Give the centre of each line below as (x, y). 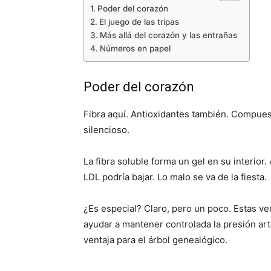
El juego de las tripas (139, 22)
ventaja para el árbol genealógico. (155, 240)
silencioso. (106, 130)
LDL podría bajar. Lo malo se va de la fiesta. (175, 177)
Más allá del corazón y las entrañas (168, 35)
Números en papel (135, 48)
